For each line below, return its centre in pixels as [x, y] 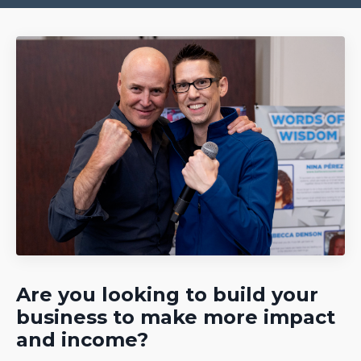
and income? [82, 339]
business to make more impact [176, 317]
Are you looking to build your [167, 294]
